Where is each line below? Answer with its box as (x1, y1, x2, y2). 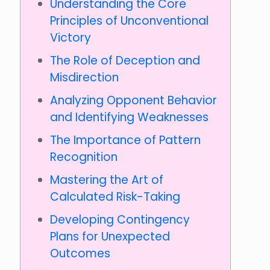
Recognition (50, 149, 118, 166)
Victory (50, 30, 91, 46)
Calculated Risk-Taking (50, 189, 180, 206)
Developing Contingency (50, 212, 190, 228)
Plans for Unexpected (50, 228, 170, 245)
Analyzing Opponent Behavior (50, 92, 217, 109)
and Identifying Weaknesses (50, 109, 209, 126)
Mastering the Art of (50, 172, 163, 189)
